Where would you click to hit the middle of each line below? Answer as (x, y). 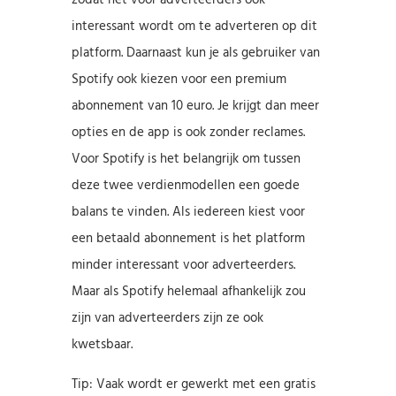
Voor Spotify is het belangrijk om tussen (186, 159)
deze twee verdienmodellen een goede (185, 185)
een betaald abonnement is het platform (188, 238)
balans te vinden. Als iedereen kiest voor (188, 212)
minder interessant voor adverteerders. (183, 265)
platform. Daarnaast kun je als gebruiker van (195, 53)
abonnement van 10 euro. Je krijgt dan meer (195, 106)
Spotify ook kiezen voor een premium (179, 79)
